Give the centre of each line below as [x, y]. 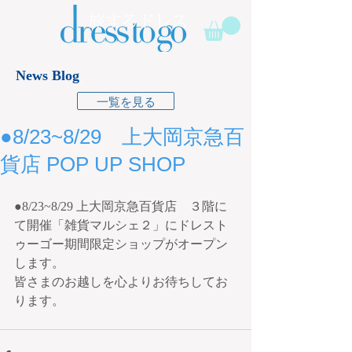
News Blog [48, 76]
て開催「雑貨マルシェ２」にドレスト [121, 225]
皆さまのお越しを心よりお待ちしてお [121, 282]
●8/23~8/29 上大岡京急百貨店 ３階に [121, 207]
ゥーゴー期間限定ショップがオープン [121, 244]
